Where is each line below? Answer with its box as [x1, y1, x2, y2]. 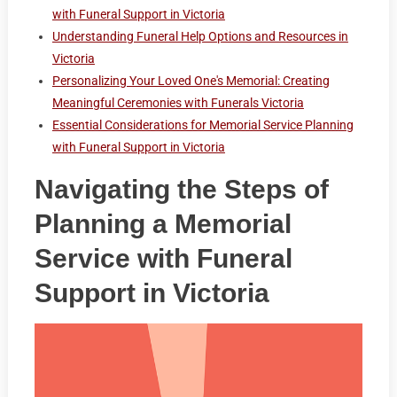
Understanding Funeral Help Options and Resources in [51, 29, 348, 44]
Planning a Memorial [34, 209, 292, 239]
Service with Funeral [34, 244, 292, 274]
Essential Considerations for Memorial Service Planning [51, 118, 354, 133]
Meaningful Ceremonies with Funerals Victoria [51, 96, 304, 111]
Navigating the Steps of [34, 175, 329, 205]
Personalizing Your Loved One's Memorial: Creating [51, 74, 330, 89]
